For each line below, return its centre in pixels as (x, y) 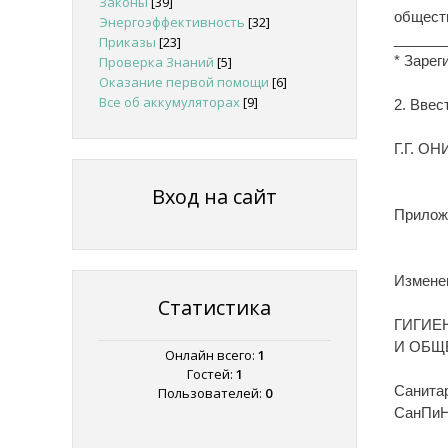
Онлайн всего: (211, 355)
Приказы (127, 42)
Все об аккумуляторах (169, 102)
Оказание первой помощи (184, 82)
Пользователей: (211, 393)
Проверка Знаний (156, 62)
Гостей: (211, 374)
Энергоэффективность (172, 22)
